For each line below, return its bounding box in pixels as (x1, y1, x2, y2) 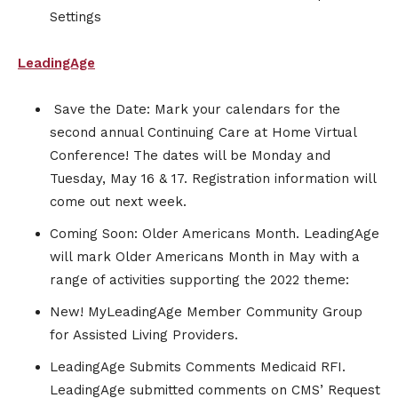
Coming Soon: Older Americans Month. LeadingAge (50, 226, 379, 243)
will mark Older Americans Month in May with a (50, 249, 360, 266)
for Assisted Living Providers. (50, 327, 238, 344)
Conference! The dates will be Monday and (50, 147, 330, 164)
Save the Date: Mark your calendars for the (50, 101, 340, 118)
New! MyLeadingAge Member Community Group (50, 304, 362, 321)
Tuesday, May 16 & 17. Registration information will (50, 171, 376, 187)
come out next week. (50, 194, 187, 211)
